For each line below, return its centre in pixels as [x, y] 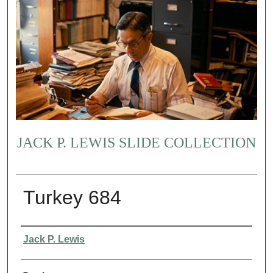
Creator [34, 236]
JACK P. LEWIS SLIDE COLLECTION [136, 142]
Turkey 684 [72, 198]
